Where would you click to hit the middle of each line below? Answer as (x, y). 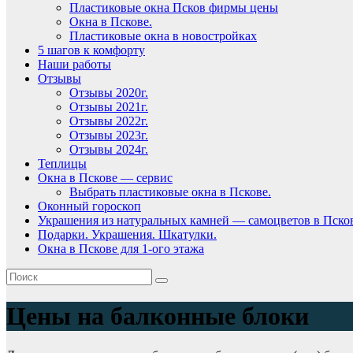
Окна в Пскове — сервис (105, 178)
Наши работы (74, 64)
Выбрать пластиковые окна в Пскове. (170, 192)
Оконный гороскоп (89, 206)
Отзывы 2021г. (109, 107)
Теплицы (62, 163)
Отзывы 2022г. (109, 121)
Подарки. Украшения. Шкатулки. (127, 234)
